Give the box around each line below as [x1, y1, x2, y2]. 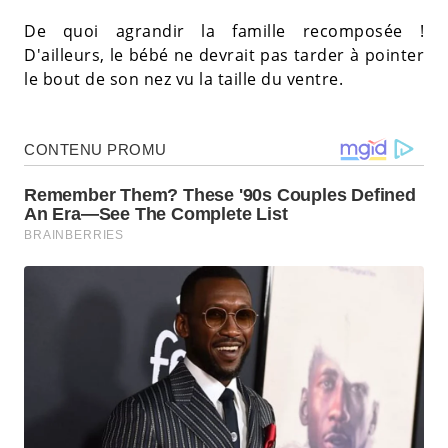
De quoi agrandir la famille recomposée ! [24, 20, 424, 43]
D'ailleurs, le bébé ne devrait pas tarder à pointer [24, 44, 424, 67]
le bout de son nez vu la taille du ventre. [24, 68, 343, 91]
